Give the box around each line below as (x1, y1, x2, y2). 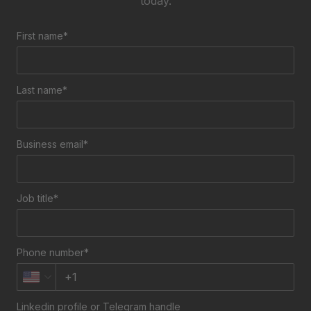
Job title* (17, 192, 58, 204)
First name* (17, 29, 68, 42)
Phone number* (17, 246, 89, 258)
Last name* (17, 83, 67, 96)
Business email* (17, 137, 88, 150)
